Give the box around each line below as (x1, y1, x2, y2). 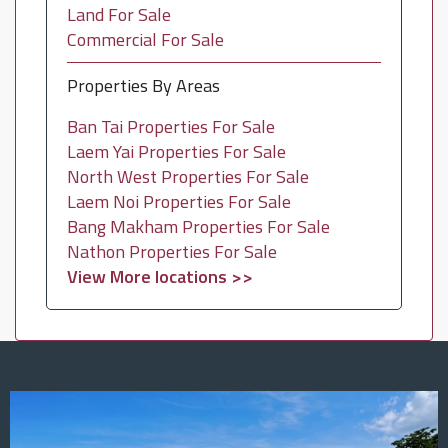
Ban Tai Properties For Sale (67, 112, 275, 140)
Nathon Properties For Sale (67, 237, 277, 265)
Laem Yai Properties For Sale (67, 137, 286, 165)
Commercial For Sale (67, 25, 224, 53)
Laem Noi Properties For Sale (67, 187, 291, 215)
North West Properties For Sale (67, 162, 309, 190)
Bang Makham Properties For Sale (67, 212, 330, 240)
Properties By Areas (67, 71, 220, 99)
